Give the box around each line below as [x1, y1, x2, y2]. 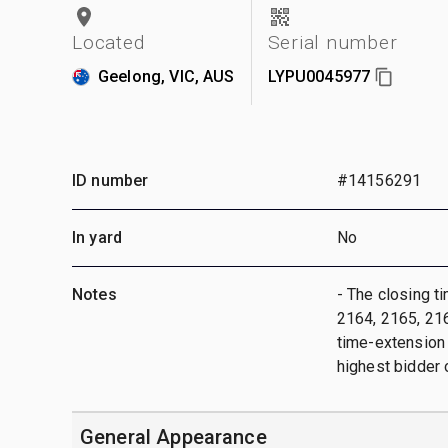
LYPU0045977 [267, 66, 371, 86]
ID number [72, 170, 149, 190]
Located [72, 30, 145, 54]
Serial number [267, 30, 398, 54]
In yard [72, 227, 123, 247]
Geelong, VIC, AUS [98, 66, 235, 86]
